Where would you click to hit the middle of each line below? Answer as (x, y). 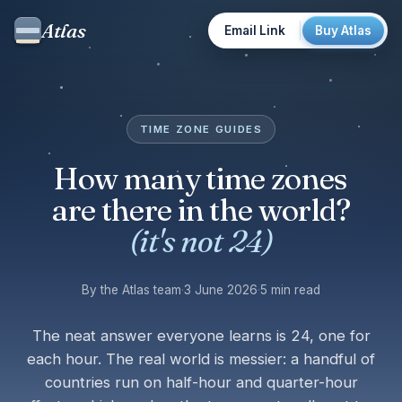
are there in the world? (201, 210)
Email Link (255, 31)
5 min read (290, 290)
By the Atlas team (131, 290)
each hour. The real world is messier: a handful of (201, 359)
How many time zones (201, 179)
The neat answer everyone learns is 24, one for (201, 336)
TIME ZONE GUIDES (201, 129)
